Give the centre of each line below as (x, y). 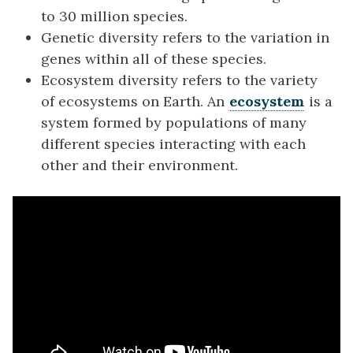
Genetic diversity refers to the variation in (185, 38)
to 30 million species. (114, 17)
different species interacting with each (173, 144)
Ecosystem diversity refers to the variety (179, 80)
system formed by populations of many (174, 123)
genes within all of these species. (154, 59)
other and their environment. (139, 165)
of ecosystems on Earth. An (135, 102)
